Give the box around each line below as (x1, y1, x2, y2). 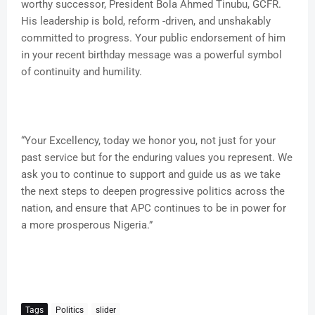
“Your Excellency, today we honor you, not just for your (21, 134, 276, 148)
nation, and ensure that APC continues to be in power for (21, 202, 286, 215)
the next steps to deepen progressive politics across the (21, 185, 285, 198)
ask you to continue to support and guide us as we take (21, 168, 281, 181)
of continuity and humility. (21, 65, 142, 79)
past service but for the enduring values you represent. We (21, 151, 292, 165)
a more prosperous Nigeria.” (21, 219, 153, 232)
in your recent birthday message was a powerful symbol (21, 49, 282, 62)
